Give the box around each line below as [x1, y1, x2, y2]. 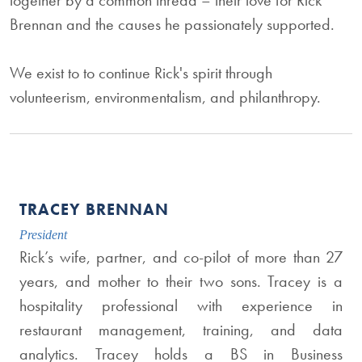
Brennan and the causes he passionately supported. [10, 14, 335, 35]
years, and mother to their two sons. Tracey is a [19, 271, 343, 292]
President [19, 228, 67, 242]
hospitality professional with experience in [19, 295, 343, 316]
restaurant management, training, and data [19, 319, 343, 340]
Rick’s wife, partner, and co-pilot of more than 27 [19, 246, 343, 267]
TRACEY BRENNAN [19, 199, 169, 220]
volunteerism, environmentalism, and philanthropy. [10, 86, 321, 107]
